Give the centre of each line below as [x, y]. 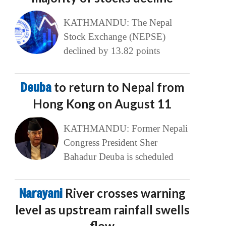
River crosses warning [125, 193]
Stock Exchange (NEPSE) [114, 37]
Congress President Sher [110, 143]
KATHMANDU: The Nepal [118, 23]
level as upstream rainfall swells [102, 210]
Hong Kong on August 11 [102, 104]
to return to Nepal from [119, 87]
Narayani [42, 193]
